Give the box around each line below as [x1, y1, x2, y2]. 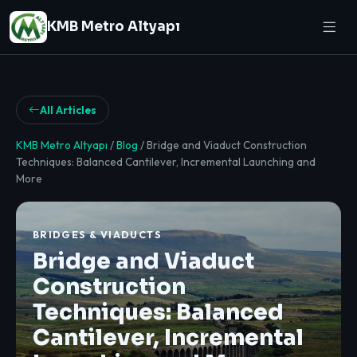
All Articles [40, 102, 97, 117]
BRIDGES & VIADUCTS [32, 229, 162, 241]
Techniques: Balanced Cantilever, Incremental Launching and [16, 155, 316, 170]
